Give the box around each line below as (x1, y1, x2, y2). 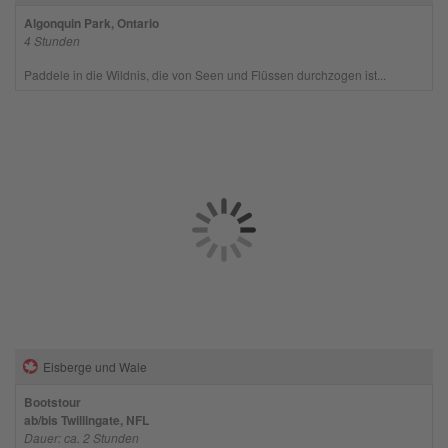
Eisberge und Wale (42, 357, 147, 375)
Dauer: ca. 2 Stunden (23, 428, 139, 446)
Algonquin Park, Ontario (23, 13, 159, 32)
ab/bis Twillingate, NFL (23, 410, 149, 429)
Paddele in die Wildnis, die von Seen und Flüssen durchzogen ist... (23, 65, 386, 83)
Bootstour (23, 392, 81, 411)
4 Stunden (23, 31, 80, 49)
